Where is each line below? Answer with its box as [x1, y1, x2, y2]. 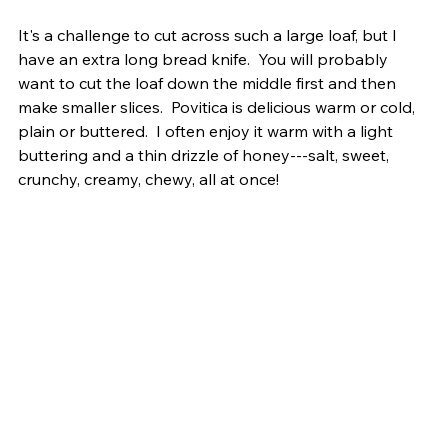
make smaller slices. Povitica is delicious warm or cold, [18, 97, 419, 118]
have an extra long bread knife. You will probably [18, 49, 392, 70]
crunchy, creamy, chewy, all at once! [18, 169, 279, 190]
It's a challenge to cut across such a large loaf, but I [18, 25, 401, 46]
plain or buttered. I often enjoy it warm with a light [18, 121, 397, 142]
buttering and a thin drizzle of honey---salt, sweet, [18, 145, 393, 166]
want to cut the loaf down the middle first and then [18, 73, 400, 94]
